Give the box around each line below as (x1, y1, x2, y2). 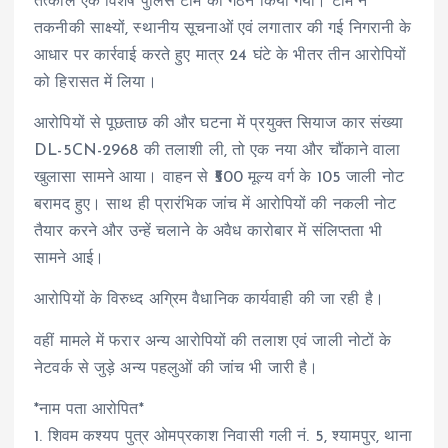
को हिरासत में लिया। (34, 75, 157, 92)
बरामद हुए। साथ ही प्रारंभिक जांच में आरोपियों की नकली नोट (34, 197, 397, 214)
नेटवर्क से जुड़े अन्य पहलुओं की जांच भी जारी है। (34, 360, 319, 377)
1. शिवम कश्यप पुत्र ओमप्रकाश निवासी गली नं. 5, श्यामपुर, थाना (34, 428, 413, 445)
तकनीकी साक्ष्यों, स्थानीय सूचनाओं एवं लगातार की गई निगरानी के (34, 21, 412, 38)
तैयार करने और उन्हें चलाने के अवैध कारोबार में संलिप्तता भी (34, 224, 383, 241)
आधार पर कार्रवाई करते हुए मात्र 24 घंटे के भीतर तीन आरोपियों (34, 48, 406, 65)
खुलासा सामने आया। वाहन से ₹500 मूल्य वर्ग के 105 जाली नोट (34, 170, 404, 187)
